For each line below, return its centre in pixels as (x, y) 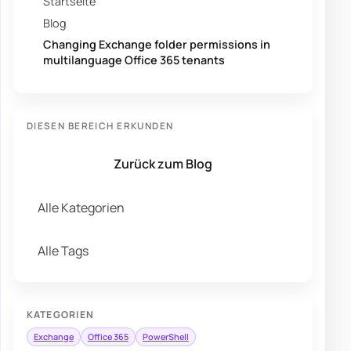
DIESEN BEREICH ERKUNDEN (100, 125)
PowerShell (165, 337)
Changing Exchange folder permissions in (157, 44)
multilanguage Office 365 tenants (134, 60)
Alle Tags (63, 251)
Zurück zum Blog (163, 163)
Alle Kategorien (81, 207)
